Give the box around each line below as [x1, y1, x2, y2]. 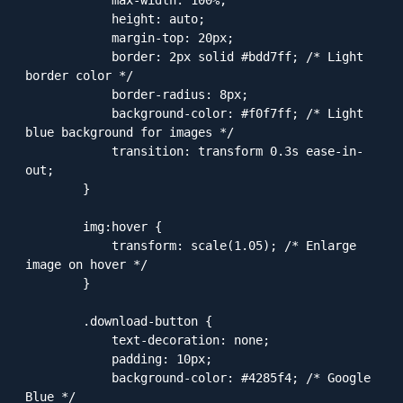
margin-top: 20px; [25, 30, 112, 45]
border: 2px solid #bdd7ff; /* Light [25, 49, 112, 64]
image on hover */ [25, 256, 148, 272]
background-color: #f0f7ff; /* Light [25, 105, 112, 121]
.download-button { [25, 313, 83, 328]
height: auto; [25, 11, 112, 26]
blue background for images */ [25, 124, 234, 139]
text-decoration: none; [25, 332, 112, 347]
